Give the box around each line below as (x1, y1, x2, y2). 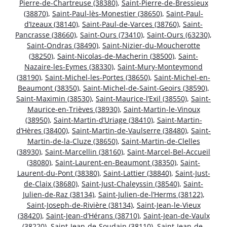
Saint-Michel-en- (154, 72, 210, 82)
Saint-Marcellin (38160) (45, 146, 123, 157)
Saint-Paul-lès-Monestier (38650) (52, 8, 162, 18)
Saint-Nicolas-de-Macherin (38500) (57, 51, 174, 61)
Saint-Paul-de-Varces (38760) (82, 19, 179, 29)
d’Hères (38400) (16, 125, 68, 135)
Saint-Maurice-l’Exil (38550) (96, 93, 187, 103)
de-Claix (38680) (24, 178, 78, 188)
